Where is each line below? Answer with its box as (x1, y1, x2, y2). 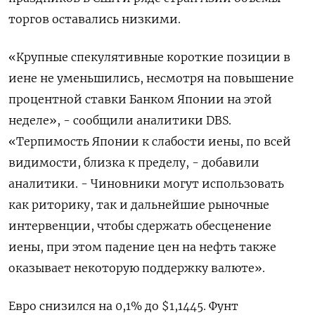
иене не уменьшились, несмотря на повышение (8, 71, 294, 86)
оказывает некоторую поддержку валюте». (8, 261, 265, 276)
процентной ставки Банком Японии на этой (8, 92, 272, 107)
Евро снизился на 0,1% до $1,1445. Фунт (8, 299, 238, 314)
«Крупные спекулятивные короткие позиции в (8, 50, 290, 65)
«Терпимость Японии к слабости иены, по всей (8, 134, 291, 149)
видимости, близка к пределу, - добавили (8, 155, 259, 170)
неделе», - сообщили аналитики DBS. (8, 113, 231, 128)
